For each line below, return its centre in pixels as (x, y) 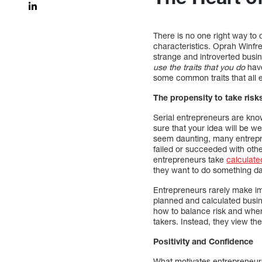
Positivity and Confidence (205, 241)
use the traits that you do (199, 67)
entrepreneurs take (190, 159)
